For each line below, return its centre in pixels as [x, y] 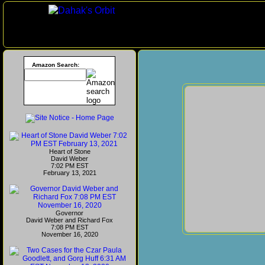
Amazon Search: [55, 65]
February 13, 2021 [70, 173]
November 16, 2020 [70, 234]
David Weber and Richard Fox [70, 220]
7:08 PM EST [70, 227]
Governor [70, 213]
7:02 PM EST [70, 166]
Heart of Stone [70, 151]
